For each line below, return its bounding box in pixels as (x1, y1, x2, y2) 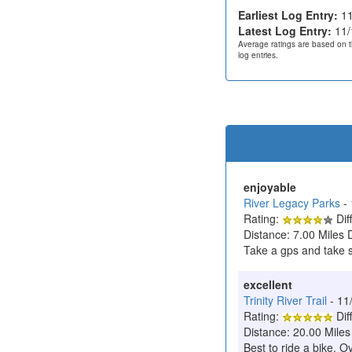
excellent (244, 276, 292, 292)
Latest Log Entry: (238, 22, 332, 38)
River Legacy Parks (244, 194, 340, 211)
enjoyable (244, 178, 296, 195)
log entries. (238, 49, 278, 60)
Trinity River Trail (244, 291, 327, 308)
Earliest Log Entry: (238, 6, 338, 23)
